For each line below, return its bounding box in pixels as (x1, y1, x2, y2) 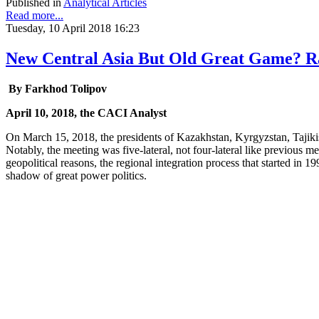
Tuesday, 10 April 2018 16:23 (6, 22, 140, 35)
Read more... (6, 9, 63, 22)
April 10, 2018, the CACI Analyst (6, 107, 167, 120)
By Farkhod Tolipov (6, 83, 107, 95)
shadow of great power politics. (6, 169, 150, 182)
